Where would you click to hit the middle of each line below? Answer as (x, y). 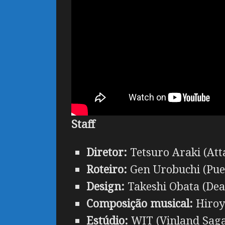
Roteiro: (107, 169)
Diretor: (107, 152)
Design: (105, 186)
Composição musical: (140, 203)
